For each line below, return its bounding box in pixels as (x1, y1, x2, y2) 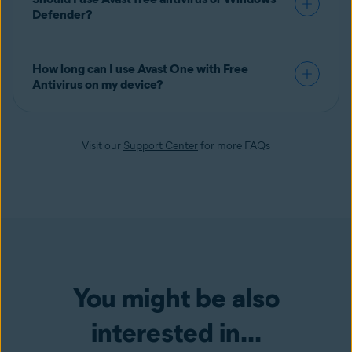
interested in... (90, 315, 262, 349)
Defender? (32, 6, 93, 22)
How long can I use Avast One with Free (32, 60, 248, 76)
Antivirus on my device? (32, 76, 163, 92)
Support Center (123, 138, 198, 152)
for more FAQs (198, 138, 270, 152)
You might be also (72, 280, 280, 314)
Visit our (82, 138, 123, 152)
